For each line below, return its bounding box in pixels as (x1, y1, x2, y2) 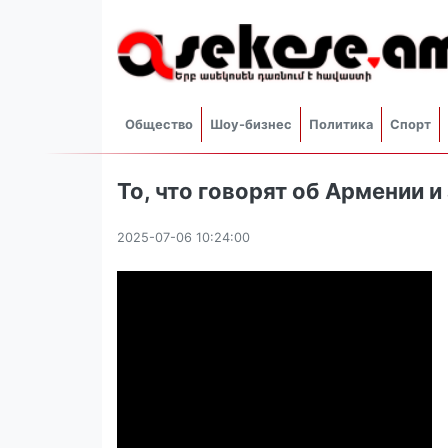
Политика (309, 116, 373, 132)
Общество (125, 116, 193, 132)
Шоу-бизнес (210, 116, 292, 132)
